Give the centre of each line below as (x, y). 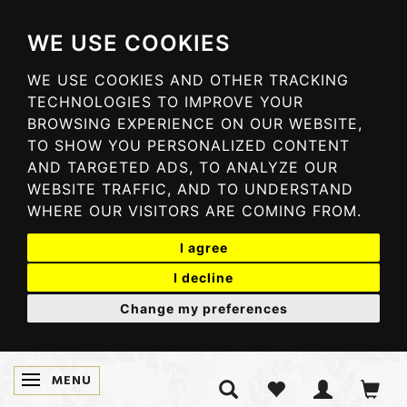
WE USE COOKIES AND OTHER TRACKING (188, 80)
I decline (203, 278)
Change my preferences (203, 308)
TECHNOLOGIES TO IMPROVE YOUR (165, 102)
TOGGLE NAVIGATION (105, 381)
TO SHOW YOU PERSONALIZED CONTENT (189, 145)
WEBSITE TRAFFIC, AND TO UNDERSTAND (190, 189)
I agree (203, 247)
